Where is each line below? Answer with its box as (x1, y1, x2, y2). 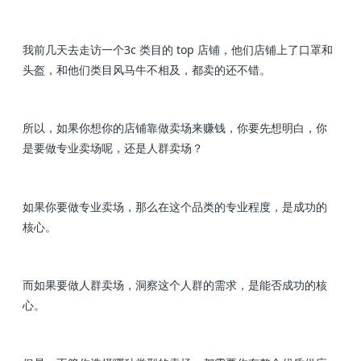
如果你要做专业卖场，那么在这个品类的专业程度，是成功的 (23, 198, 328, 214)
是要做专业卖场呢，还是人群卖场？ (23, 140, 204, 156)
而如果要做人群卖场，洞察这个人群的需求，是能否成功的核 (23, 276, 328, 293)
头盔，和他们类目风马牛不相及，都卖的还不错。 (23, 61, 272, 77)
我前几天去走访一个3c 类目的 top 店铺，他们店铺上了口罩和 (23, 41, 334, 57)
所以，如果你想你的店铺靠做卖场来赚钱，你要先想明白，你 (23, 120, 328, 136)
